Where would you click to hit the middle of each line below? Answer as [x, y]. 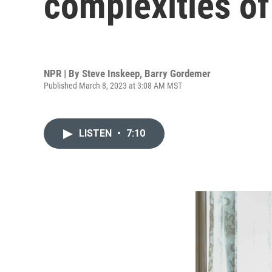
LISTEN [97, 133]
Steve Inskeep [111, 73]
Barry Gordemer [178, 73]
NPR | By [63, 73]
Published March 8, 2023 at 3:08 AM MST [113, 85]
